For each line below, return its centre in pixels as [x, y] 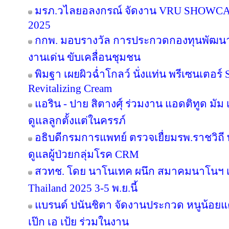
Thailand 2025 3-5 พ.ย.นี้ [83, 188]
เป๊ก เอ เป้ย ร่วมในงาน [78, 222]
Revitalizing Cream [70, 88]
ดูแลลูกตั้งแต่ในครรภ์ [77, 121]
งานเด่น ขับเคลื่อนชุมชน [84, 57]
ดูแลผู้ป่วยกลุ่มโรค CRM [84, 154]
